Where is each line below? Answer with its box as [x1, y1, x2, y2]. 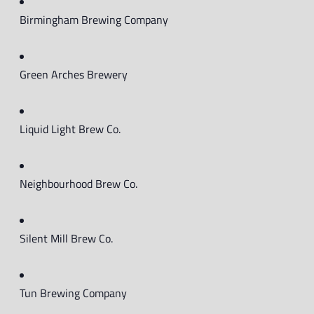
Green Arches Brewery [20, 66, 128, 83]
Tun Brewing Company [20, 285, 127, 301]
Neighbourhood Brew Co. [20, 175, 137, 192]
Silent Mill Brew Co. [20, 230, 113, 247]
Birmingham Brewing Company [20, 11, 168, 28]
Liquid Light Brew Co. [20, 121, 121, 137]
